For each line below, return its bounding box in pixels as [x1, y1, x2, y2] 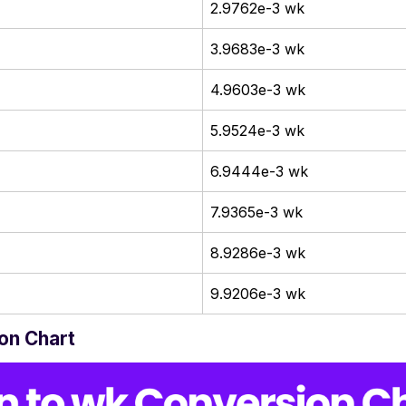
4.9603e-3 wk [210, 80, 305, 99]
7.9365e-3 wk [210, 202, 303, 221]
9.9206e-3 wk [210, 284, 305, 303]
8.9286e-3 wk [210, 243, 305, 262]
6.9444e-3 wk [210, 161, 308, 180]
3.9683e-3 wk [210, 39, 304, 58]
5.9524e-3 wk [210, 121, 304, 140]
